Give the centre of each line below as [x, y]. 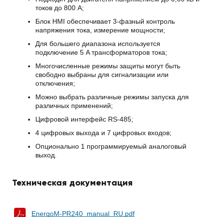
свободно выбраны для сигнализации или [102, 75]
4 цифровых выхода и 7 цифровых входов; [103, 133]
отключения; [55, 84]
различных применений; [74, 106]
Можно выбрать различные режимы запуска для [112, 97]
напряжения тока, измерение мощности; [100, 30]
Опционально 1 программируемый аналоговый [111, 147]
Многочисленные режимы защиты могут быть [108, 66]
